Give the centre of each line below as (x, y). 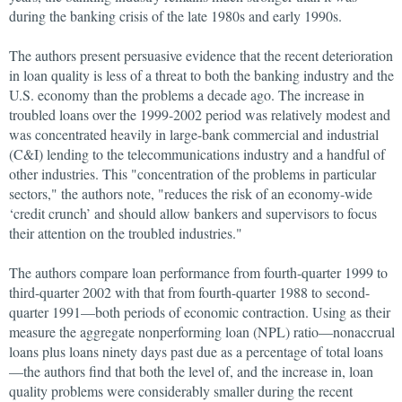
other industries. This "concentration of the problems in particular (192, 174)
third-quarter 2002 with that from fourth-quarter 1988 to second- (189, 292)
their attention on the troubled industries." (126, 233)
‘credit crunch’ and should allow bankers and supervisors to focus (193, 213)
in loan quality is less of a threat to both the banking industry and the (201, 75)
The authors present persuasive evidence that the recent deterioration (201, 55)
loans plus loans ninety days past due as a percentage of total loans (196, 351)
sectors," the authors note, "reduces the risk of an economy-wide (191, 193)
